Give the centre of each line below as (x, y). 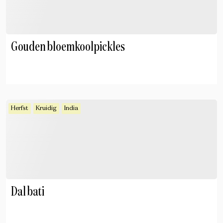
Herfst (20, 109)
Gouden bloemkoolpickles (68, 47)
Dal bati (28, 192)
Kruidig (46, 109)
